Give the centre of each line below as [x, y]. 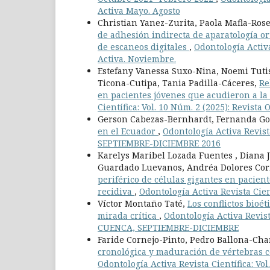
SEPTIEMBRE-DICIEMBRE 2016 [159, 143]
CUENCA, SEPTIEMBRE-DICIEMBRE [168, 228]
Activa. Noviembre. [137, 59]
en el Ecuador [128, 131]
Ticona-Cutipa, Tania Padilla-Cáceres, [178, 83]
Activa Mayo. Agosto [139, 11]
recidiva [116, 192]
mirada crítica [128, 216]
